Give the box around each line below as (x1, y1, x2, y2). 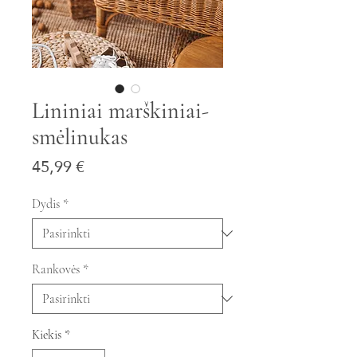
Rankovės (32, 261, 80, 277)
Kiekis (32, 326, 61, 343)
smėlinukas (32, 123, 127, 151)
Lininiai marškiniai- (32, 96, 209, 124)
